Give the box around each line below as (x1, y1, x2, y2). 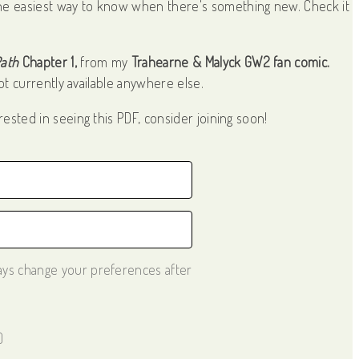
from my (76, 52, 131, 71)
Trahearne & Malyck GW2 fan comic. (131, 52, 330, 71)
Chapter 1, (18, 52, 77, 71)
